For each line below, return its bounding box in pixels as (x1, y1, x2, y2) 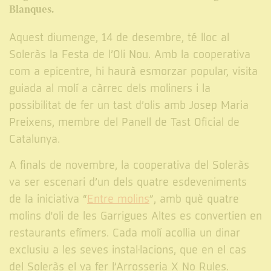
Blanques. (9, 2, 54, 16)
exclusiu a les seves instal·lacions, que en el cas (9, 243, 246, 257)
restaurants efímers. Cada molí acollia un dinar (9, 226, 240, 240)
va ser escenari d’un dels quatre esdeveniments (9, 175, 247, 189)
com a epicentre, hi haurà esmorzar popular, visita (9, 65, 258, 79)
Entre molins (87, 192, 149, 206)
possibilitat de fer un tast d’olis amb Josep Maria (9, 99, 249, 113)
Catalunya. (9, 132, 60, 146)
